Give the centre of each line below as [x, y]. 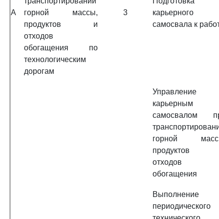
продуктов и [61, 24]
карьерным [173, 103]
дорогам [39, 71]
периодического [182, 206]
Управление [175, 92]
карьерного [173, 12]
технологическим [55, 59]
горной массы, [61, 12]
